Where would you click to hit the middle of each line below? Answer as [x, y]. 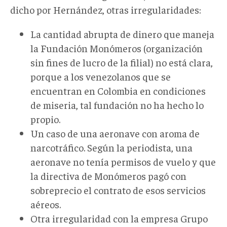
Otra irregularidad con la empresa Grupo [119, 218]
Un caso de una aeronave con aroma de [115, 133]
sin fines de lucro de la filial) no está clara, [122, 62]
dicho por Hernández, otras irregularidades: [106, 9]
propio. [45, 119]
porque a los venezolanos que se [101, 76]
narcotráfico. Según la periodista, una [111, 147]
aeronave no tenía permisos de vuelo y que [123, 161]
